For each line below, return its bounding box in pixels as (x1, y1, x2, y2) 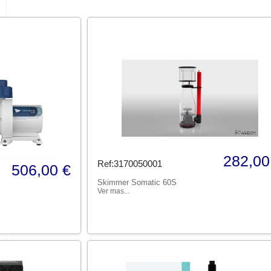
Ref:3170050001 (97, 158, 162, 169)
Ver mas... (97, 187, 129, 195)
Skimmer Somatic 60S (97, 178, 177, 187)
